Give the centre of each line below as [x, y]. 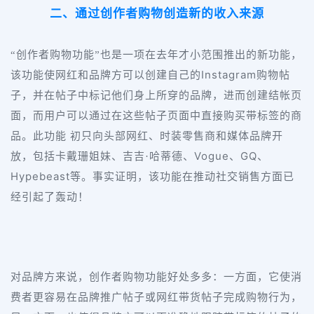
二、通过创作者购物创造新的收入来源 [157, 14]
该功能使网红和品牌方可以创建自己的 [106, 75]
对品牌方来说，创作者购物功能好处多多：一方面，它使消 [156, 277]
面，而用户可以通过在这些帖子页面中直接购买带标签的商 [156, 116]
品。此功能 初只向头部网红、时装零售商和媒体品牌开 [147, 136]
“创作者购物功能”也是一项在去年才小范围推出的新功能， [156, 55]
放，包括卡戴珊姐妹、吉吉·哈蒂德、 [102, 157]
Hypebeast [40, 177]
